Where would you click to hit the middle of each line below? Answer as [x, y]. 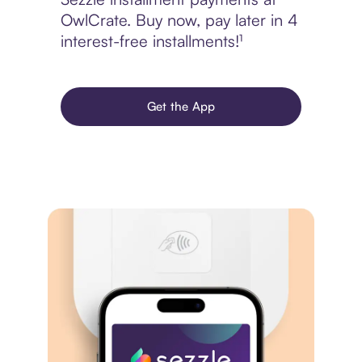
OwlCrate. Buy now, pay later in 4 [179, 20]
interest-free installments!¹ [151, 41]
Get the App [181, 107]
